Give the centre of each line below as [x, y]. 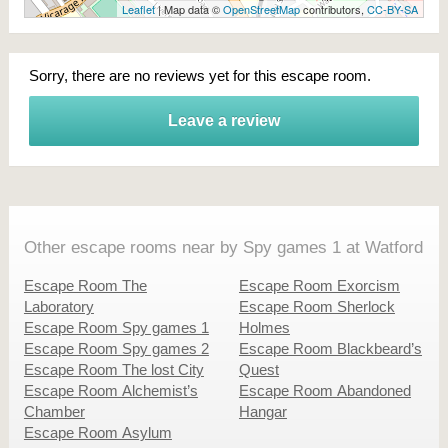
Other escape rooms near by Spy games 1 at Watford [223, 247]
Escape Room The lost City [113, 369]
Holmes [264, 327]
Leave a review [223, 120]
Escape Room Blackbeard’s [330, 348]
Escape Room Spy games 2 [116, 348]
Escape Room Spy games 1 [116, 327]
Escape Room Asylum [97, 432]
